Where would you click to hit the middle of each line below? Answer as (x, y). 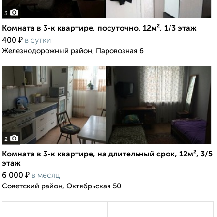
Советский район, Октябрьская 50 (62, 186)
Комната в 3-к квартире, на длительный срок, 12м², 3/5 (107, 155)
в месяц (46, 176)
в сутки (38, 41)
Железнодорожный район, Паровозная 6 (73, 51)
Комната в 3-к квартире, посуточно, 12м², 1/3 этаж (99, 29)
